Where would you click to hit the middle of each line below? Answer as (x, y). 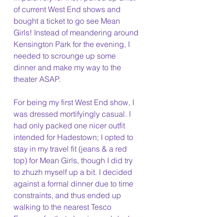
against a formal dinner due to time (74, 184)
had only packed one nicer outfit (70, 125)
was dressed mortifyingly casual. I (73, 114)
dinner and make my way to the (68, 67)
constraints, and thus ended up (68, 195)
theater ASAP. (37, 79)
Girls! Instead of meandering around (77, 32)
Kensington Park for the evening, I (73, 44)
